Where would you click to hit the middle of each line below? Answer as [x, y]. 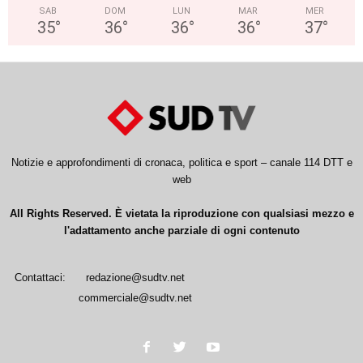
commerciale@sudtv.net [135, 297]
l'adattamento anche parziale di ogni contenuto [181, 230]
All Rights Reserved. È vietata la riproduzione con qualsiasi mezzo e [181, 213]
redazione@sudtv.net [135, 277]
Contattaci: [40, 277]
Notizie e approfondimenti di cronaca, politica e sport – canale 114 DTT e [181, 162]
